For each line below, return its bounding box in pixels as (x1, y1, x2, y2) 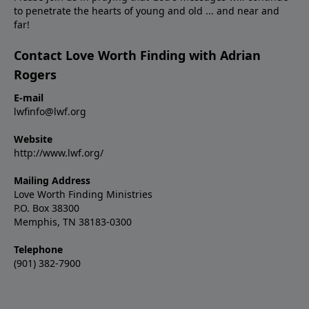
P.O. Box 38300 (14, 201, 79, 215)
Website (14, 132, 52, 146)
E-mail (14, 91, 43, 105)
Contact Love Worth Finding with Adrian (14, 47, 261, 64)
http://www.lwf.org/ (14, 146, 103, 160)
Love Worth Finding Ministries (14, 188, 152, 201)
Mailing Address (14, 174, 90, 188)
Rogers (14, 66, 57, 83)
